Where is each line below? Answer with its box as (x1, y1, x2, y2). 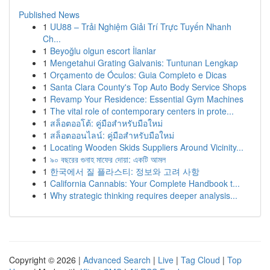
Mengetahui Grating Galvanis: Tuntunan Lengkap (50, 57, 238, 69)
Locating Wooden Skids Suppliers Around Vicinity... (50, 141, 243, 153)
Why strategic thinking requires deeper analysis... (50, 189, 237, 201)
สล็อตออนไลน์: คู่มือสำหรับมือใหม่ (50, 129, 174, 141)
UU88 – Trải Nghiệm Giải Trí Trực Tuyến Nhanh (50, 20, 231, 33)
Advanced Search (83, 254, 151, 266)
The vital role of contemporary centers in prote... (50, 105, 234, 117)
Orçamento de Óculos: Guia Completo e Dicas (50, 69, 227, 81)
